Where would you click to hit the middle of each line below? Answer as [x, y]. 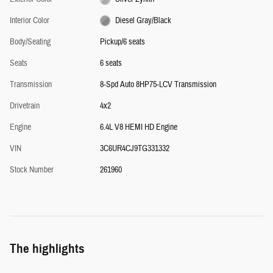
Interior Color [30, 20]
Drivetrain [25, 106]
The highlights [47, 248]
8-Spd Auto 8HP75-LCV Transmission [158, 84]
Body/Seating [30, 42]
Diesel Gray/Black [144, 20]
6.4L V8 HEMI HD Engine [138, 127]
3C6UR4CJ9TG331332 [134, 148]
